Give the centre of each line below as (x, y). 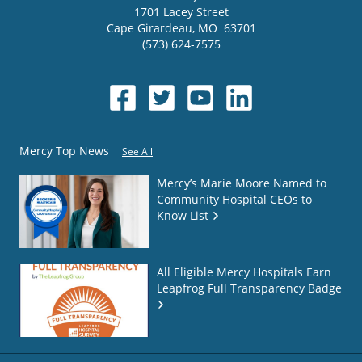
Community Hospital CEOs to (234, 200)
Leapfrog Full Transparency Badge (249, 288)
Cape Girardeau (149, 28)
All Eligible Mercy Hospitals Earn (244, 272)
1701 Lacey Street (181, 12)
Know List (183, 216)
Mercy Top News (64, 151)
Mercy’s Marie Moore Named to (242, 183)
